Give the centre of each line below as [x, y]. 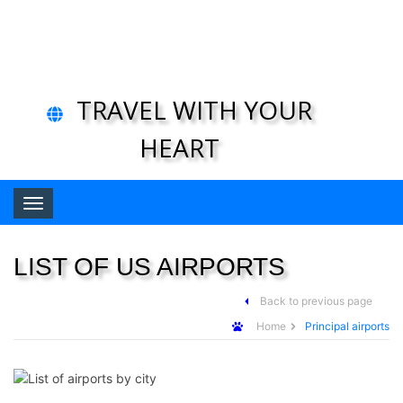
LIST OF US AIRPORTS [149, 267]
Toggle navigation [108, 205]
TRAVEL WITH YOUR [191, 110]
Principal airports [347, 326]
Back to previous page [317, 301]
